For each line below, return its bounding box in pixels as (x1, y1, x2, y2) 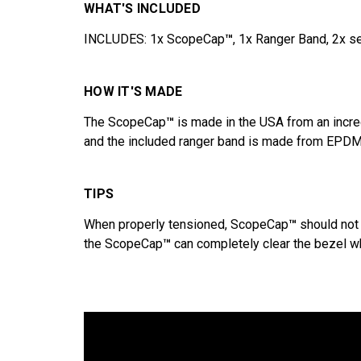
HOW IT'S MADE (84, 84, 183, 100)
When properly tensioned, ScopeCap (84, 217, 288, 233)
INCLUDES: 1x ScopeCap (84, 31, 225, 48)
